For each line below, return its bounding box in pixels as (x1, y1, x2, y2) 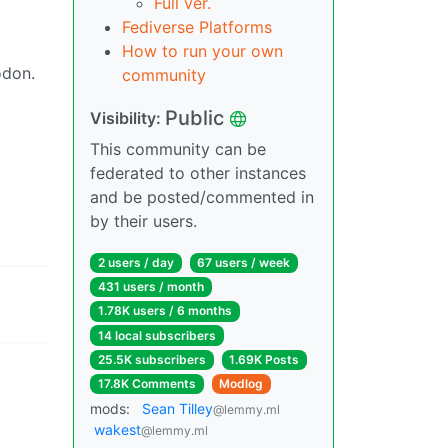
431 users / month (97, 279, 204, 295)
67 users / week (197, 255, 291, 270)
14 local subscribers (97, 327, 216, 343)
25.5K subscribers (97, 351, 206, 367)
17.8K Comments (97, 375, 196, 391)
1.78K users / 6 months (97, 303, 232, 319)
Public (165, 106, 224, 130)
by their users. (90, 211, 197, 231)
